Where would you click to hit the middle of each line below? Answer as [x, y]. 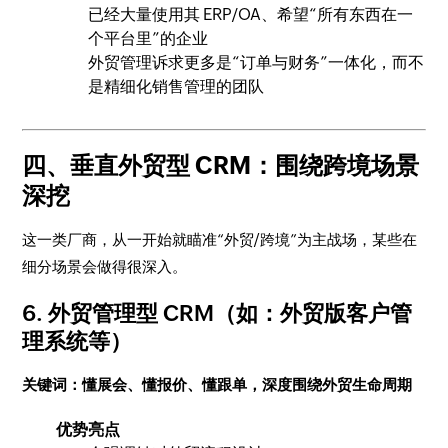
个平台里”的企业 [148, 38]
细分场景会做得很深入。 [105, 266]
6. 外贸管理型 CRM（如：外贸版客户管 [217, 313]
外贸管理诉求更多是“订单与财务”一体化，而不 [256, 62]
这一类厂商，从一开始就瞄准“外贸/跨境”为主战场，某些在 [220, 239]
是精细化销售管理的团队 [176, 86]
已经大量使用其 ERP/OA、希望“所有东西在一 [251, 14]
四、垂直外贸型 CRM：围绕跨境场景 [221, 165]
